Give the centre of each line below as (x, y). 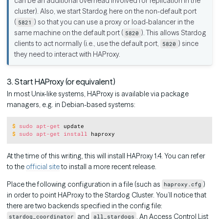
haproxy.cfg (183, 184)
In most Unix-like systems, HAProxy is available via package (98, 94)
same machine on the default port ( (69, 33)
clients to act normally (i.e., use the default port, (88, 43)
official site (43, 166)
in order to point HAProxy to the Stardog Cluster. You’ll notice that (107, 195)
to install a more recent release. (108, 166)
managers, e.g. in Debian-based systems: (71, 105)
